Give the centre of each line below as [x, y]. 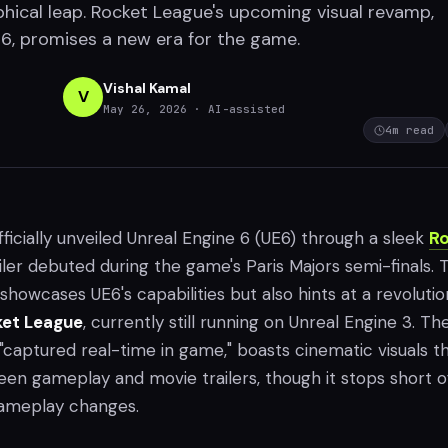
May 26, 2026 [145, 108]
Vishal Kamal [147, 87]
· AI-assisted [239, 108]
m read [413, 130]
